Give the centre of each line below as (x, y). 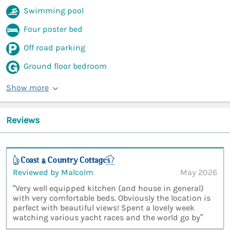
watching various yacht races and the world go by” (108, 217)
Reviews (23, 120)
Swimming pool (54, 11)
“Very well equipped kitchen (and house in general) (108, 188)
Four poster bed (53, 29)
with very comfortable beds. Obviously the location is (112, 198)
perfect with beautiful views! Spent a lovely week (104, 207)
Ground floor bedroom (65, 66)
